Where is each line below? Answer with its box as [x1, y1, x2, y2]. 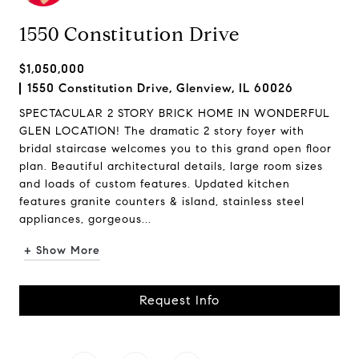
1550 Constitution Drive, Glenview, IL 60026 [27, 81, 293, 95]
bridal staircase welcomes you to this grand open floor [19, 142, 332, 155]
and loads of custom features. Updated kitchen [19, 177, 290, 191]
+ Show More [24, 244, 100, 257]
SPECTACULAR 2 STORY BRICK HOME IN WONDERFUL [19, 107, 330, 120]
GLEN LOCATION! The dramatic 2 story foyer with [19, 124, 305, 138]
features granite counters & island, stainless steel [19, 195, 305, 208]
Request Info [139, 292, 220, 308]
